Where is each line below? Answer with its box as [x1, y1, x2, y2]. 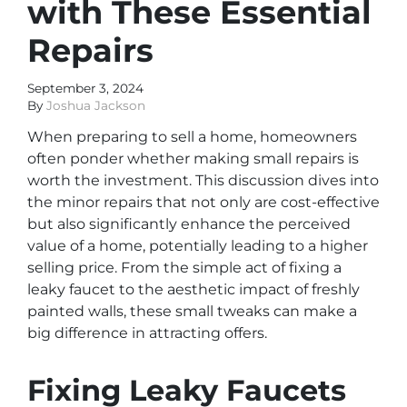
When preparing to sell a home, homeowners [27, 128, 357, 146]
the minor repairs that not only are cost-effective [27, 194, 380, 212]
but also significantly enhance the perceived [27, 215, 351, 233]
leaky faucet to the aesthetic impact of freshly [27, 281, 360, 299]
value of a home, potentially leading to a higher [27, 237, 368, 255]
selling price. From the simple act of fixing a [27, 259, 342, 277]
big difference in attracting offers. [27, 324, 267, 342]
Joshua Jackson [46, 98, 145, 114]
